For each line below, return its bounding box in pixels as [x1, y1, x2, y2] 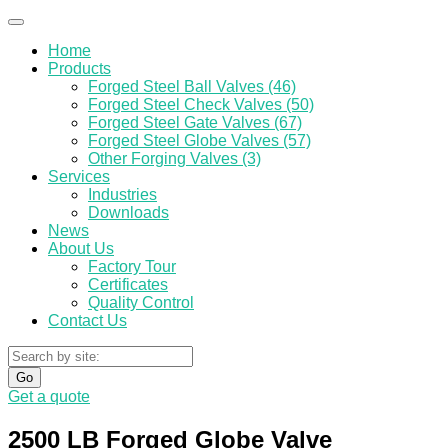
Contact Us [48, 312, 127, 329]
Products [48, 60, 111, 77]
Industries [88, 186, 157, 203]
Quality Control [88, 294, 194, 311]
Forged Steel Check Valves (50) [88, 96, 314, 113]
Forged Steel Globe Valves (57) [88, 132, 311, 149]
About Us [48, 240, 114, 257]
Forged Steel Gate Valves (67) [88, 114, 302, 131]
